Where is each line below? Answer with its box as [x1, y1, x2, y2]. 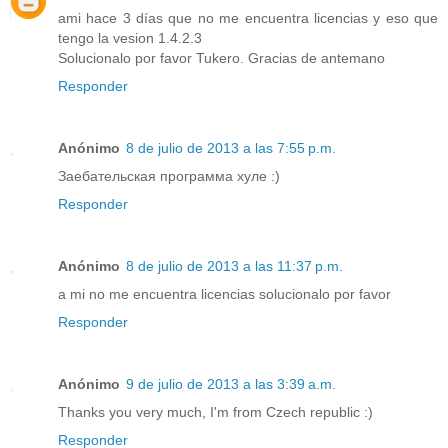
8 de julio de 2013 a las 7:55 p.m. [126, 140, 336, 157]
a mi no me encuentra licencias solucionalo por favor [58, 286, 391, 303]
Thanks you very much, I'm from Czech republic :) [58, 404, 373, 421]
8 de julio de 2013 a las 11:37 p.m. [126, 258, 343, 275]
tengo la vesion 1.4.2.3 [58, 30, 202, 47]
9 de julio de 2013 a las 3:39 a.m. [126, 376, 336, 393]
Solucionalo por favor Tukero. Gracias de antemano [58, 50, 385, 67]
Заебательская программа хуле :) [58, 168, 280, 185]
